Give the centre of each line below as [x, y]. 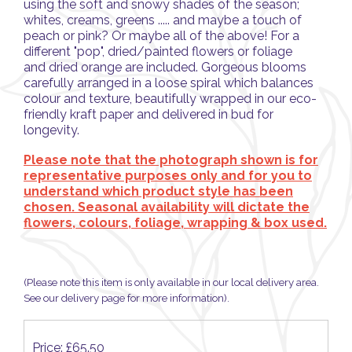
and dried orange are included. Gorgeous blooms [165, 68]
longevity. [53, 130]
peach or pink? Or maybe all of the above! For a [161, 36]
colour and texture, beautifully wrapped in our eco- [170, 99]
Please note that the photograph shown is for [171, 159]
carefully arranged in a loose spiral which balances [169, 83]
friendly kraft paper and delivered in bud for [148, 115]
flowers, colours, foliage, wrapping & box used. [175, 222]
